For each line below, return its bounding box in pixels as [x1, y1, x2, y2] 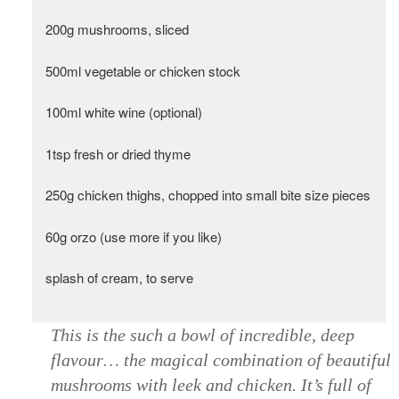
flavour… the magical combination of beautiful [50, 349, 391, 370]
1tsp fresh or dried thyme [45, 143, 191, 163]
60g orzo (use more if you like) [45, 226, 222, 246]
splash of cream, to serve [45, 268, 197, 288]
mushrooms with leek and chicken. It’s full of [50, 374, 371, 395]
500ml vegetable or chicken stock [45, 61, 244, 80]
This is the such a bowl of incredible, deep [50, 324, 354, 345]
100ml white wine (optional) [45, 102, 202, 122]
